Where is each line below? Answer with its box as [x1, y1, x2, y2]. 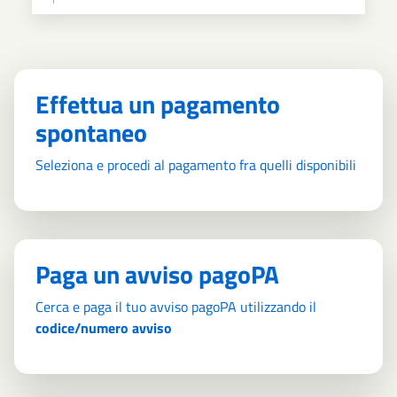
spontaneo [35, 113, 147, 152]
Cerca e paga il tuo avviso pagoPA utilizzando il [35, 295, 316, 317]
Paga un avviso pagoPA [35, 254, 279, 293]
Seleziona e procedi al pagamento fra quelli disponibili [35, 153, 356, 175]
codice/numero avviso [35, 316, 172, 339]
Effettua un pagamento [35, 84, 280, 123]
